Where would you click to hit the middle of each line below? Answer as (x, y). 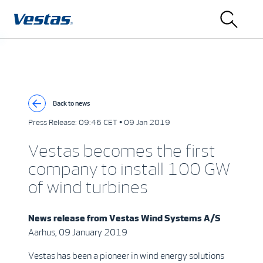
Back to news (72, 103)
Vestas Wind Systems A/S (165, 218)
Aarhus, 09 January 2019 (78, 232)
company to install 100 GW (129, 170)
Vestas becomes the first (122, 151)
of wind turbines (88, 188)
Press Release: (53, 122)
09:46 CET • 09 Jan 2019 (124, 122)
